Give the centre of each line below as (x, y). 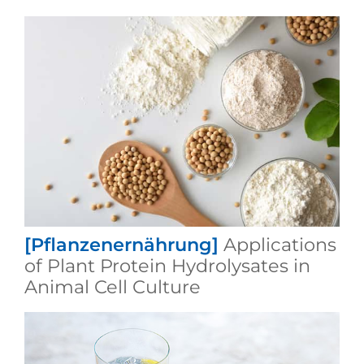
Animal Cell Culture (112, 286)
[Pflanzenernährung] (121, 244)
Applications (279, 244)
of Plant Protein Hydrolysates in (167, 265)
